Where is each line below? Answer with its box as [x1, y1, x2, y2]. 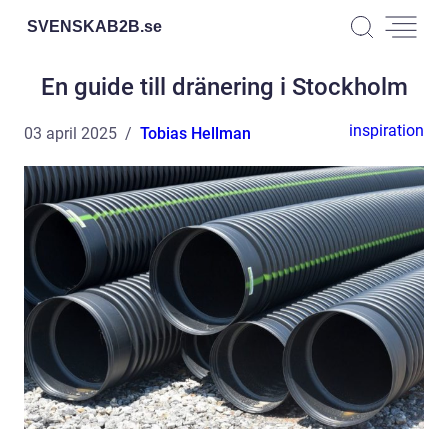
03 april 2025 [24, 124, 117, 143]
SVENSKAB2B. [27, 17, 144, 35]
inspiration [349, 121, 424, 140]
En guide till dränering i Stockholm [40, 73, 408, 101]
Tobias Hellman [140, 124, 251, 143]
